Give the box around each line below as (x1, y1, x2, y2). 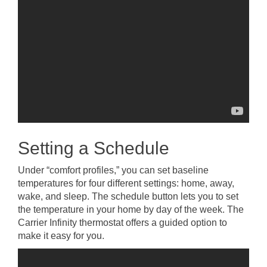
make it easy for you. (18, 230, 104, 241)
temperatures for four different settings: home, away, (18, 178, 234, 188)
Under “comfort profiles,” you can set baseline (18, 164, 209, 175)
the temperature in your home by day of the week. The (18, 204, 244, 215)
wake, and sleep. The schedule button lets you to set (18, 191, 238, 201)
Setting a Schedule (18, 138, 169, 158)
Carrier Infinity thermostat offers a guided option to (18, 217, 227, 228)
